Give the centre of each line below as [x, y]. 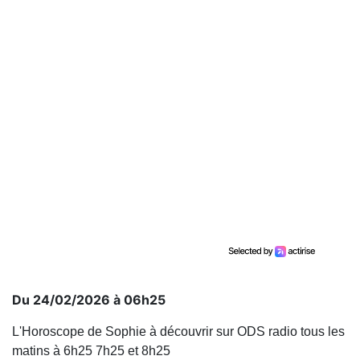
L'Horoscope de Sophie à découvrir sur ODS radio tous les [178, 331]
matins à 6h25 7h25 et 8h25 [91, 351]
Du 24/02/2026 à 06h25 [89, 300]
